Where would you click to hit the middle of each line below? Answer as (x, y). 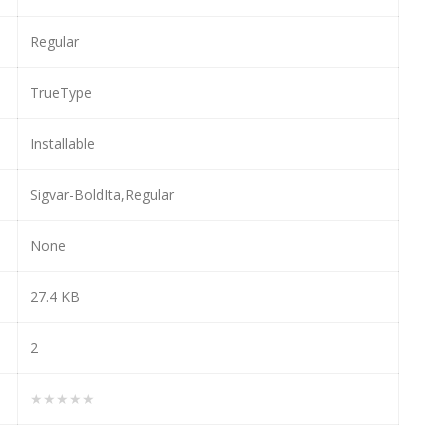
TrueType (61, 92)
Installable (62, 143)
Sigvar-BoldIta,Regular (102, 194)
